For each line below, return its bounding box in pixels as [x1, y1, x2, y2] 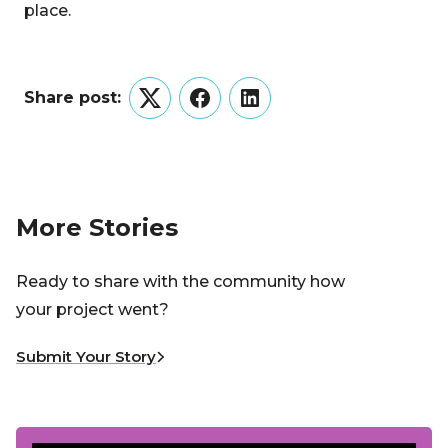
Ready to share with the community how [16, 272, 345, 292]
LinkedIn [248, 100, 319, 120]
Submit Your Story [16, 347, 156, 367]
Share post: [24, 88, 121, 107]
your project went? [16, 300, 169, 320]
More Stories [16, 213, 178, 242]
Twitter [148, 100, 207, 120]
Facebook [198, 100, 281, 120]
